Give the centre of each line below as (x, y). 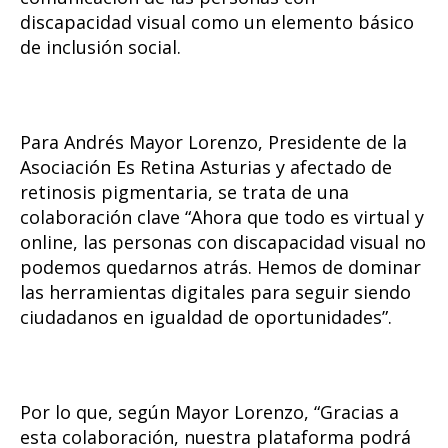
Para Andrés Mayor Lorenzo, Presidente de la (213, 142)
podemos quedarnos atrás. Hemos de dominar (220, 267)
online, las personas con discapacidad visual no (223, 242)
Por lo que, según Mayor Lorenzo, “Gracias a (209, 412)
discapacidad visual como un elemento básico (217, 22)
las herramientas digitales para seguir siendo (215, 292)
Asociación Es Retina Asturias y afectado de (206, 167)
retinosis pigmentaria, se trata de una (184, 192)
